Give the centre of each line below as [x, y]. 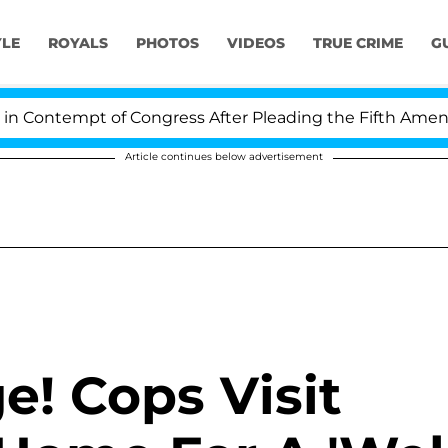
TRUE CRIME [357, 43]
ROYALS [77, 43]
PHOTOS [167, 43]
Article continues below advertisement [224, 156]
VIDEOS [255, 43]
